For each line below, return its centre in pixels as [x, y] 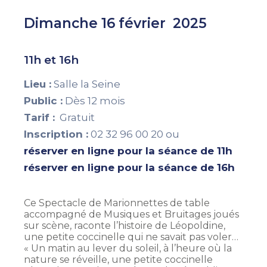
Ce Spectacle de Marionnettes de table [117, 203]
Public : [43, 101]
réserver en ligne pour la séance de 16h [129, 168]
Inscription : [56, 134]
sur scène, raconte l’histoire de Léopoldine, [125, 226]
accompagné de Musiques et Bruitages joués [131, 215]
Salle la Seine [86, 84]
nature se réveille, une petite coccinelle [118, 260]
